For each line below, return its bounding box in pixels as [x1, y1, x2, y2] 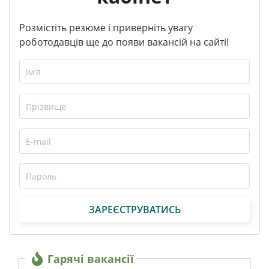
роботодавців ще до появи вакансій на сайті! [19, 35, 229, 49]
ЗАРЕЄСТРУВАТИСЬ [88, 203, 181, 217]
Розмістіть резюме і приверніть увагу [19, 20, 193, 34]
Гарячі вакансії [47, 251, 134, 266]
